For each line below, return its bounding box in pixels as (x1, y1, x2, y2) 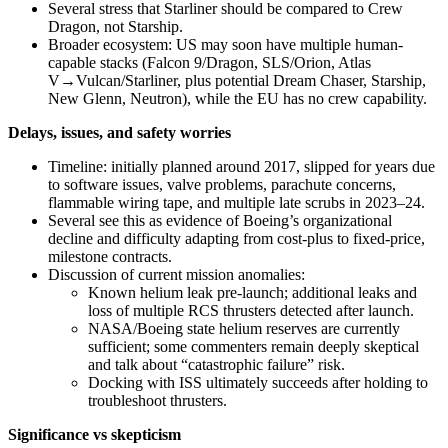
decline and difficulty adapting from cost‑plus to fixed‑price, (48, 229, 425, 247)
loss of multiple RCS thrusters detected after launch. (88, 301, 414, 319)
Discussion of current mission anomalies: (48, 265, 305, 283)
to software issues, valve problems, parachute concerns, (48, 175, 396, 193)
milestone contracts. (48, 247, 172, 265)
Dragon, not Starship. (48, 17, 183, 35)
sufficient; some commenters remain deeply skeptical (88, 337, 419, 355)
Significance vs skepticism (8, 425, 181, 443)
